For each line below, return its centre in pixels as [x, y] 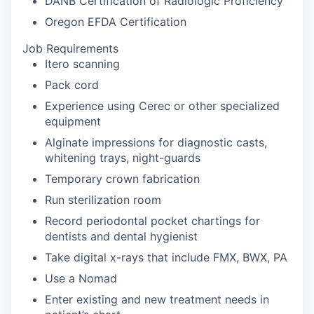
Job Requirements [70, 48]
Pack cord [72, 85]
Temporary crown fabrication [122, 179]
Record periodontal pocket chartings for [152, 221]
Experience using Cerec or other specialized [162, 106]
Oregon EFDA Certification [116, 22]
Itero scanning [82, 64]
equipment [73, 121]
